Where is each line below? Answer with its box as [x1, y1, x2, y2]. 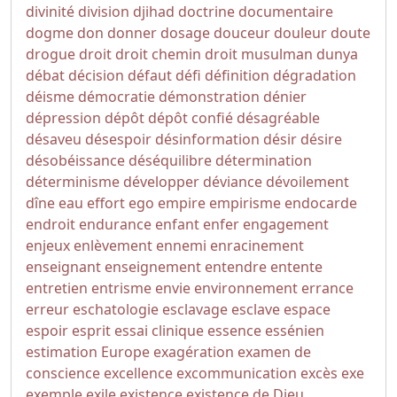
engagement [243, 214, 329, 234]
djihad [133, 2, 175, 21]
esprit [72, 321, 111, 340]
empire [158, 193, 206, 213]
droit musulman [205, 44, 313, 64]
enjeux [26, 236, 70, 255]
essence [207, 321, 261, 340]
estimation [26, 342, 97, 362]
